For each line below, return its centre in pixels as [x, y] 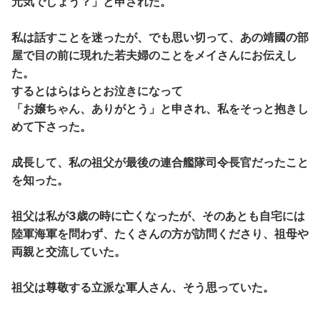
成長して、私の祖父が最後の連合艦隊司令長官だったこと [160, 162]
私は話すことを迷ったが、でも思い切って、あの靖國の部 [160, 37]
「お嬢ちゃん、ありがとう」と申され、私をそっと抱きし [160, 108]
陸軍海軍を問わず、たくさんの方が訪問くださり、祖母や [160, 233]
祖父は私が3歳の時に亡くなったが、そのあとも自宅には [158, 215]
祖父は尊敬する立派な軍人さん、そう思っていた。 [143, 287]
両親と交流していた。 [74, 251]
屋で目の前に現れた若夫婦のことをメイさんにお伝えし [154, 55]
